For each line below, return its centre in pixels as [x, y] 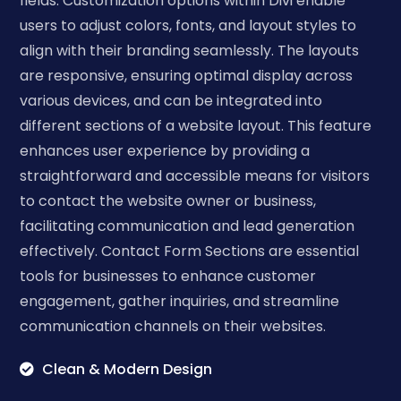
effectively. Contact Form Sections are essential [190, 251]
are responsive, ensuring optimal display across [187, 75]
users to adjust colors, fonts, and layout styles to [188, 25]
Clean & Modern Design [128, 369]
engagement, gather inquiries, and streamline [180, 301]
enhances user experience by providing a [165, 150]
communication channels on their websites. [173, 326]
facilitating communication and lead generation [188, 226]
